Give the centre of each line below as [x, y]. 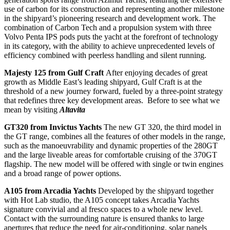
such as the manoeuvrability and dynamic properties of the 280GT [111, 145]
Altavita [72, 109]
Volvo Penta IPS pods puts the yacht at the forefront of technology [111, 36]
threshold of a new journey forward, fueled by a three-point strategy [113, 91]
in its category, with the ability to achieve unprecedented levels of [109, 46]
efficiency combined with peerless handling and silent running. [105, 55]
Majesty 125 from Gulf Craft [55, 72]
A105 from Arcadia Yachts [51, 190]
